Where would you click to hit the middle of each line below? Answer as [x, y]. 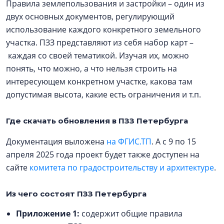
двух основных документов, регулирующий [90, 17]
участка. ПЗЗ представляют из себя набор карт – [100, 43]
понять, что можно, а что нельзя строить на [91, 69]
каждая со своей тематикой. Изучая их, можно [97, 56]
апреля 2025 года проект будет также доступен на [103, 155]
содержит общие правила [132, 214]
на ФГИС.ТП [129, 142]
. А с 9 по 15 [175, 142]
